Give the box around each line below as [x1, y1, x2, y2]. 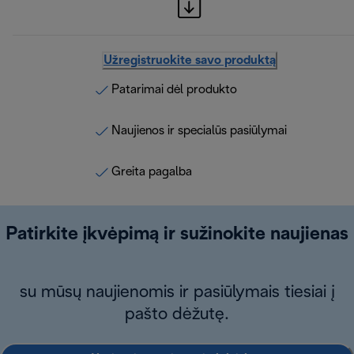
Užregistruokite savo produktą [104, 55, 276, 67]
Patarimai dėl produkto [111, 84, 237, 96]
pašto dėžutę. [125, 307, 229, 323]
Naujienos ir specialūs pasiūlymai [111, 125, 287, 137]
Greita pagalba [111, 166, 192, 179]
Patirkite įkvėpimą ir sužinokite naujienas [6, 226, 348, 244]
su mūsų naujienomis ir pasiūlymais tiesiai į [19, 284, 335, 301]
